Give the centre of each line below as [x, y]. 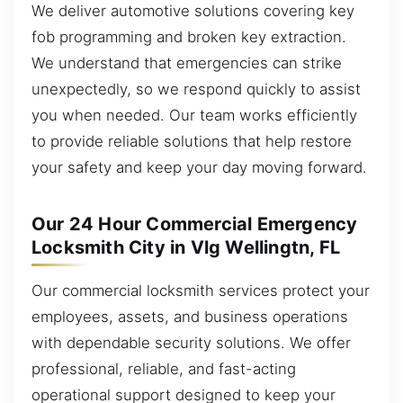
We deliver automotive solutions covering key [193, 11]
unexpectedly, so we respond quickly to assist [196, 90]
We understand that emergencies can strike [187, 63]
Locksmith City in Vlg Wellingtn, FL [186, 248]
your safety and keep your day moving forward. [199, 168]
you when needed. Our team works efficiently [194, 116]
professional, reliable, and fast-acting [164, 369]
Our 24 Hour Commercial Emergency [195, 224]
